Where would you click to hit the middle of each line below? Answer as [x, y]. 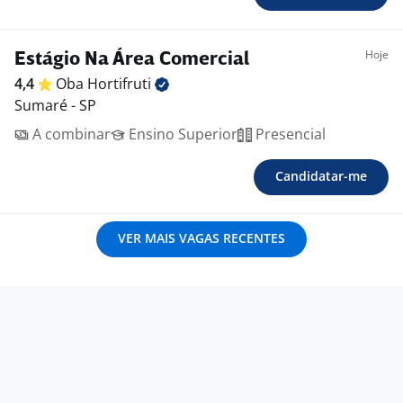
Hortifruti [121, 84]
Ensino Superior [181, 134]
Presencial [289, 134]
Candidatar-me [321, 176]
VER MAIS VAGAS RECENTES [201, 238]
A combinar [70, 134]
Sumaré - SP [55, 106]
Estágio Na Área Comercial [132, 60]
